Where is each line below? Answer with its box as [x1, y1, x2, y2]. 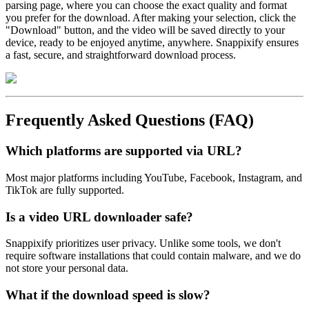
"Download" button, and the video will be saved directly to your [6, 24, 285, 37]
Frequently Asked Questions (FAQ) [6, 111, 254, 130]
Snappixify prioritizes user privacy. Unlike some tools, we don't [6, 237, 281, 250]
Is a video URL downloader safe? [6, 209, 193, 224]
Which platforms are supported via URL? [6, 143, 242, 159]
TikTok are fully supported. [6, 183, 124, 196]
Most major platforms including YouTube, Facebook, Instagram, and [6, 171, 302, 183]
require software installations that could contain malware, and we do [6, 250, 301, 262]
